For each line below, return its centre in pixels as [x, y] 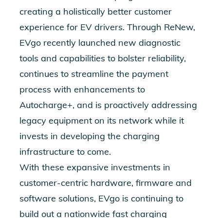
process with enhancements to [82, 89]
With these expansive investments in [95, 167]
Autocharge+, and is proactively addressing [108, 105]
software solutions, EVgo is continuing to [101, 198]
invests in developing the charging [90, 136]
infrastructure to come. [65, 152]
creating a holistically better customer [96, 11]
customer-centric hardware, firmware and [106, 183]
